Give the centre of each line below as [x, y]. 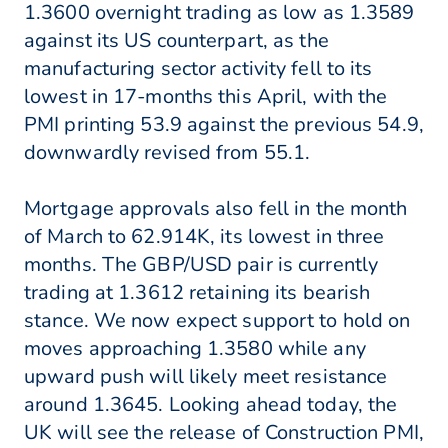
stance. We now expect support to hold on [217, 321]
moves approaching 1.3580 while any [195, 349]
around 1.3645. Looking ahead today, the [211, 405]
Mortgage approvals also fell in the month [216, 209]
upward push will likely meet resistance [206, 377]
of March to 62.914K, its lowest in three [204, 237]
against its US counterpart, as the [176, 41]
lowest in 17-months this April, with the [206, 97]
